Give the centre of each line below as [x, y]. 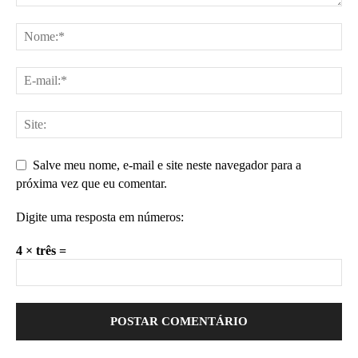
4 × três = [41, 250]
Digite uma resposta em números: [100, 217]
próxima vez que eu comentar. [91, 183]
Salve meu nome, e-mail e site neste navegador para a [167, 165]
